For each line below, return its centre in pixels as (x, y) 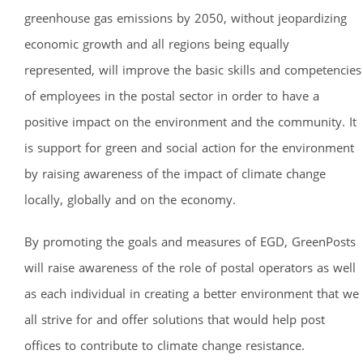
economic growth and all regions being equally (157, 43)
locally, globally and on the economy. (130, 199)
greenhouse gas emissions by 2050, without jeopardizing (186, 17)
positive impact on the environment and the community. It (190, 121)
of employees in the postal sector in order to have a (172, 95)
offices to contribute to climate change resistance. (164, 345)
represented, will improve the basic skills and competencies (193, 69)
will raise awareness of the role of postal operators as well (190, 267)
